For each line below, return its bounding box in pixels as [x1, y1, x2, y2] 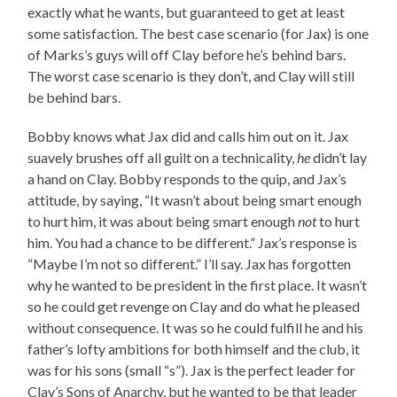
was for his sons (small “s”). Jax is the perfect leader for [27, 362, 356, 379]
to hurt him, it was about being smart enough [27, 213, 299, 230]
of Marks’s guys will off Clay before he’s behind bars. [27, 46, 346, 64]
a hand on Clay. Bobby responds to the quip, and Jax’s [27, 170, 347, 188]
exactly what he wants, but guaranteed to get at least [27, 4, 346, 21]
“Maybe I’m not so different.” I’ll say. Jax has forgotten [27, 255, 352, 273]
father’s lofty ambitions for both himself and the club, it [27, 340, 361, 358]
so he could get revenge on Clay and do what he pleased [27, 298, 361, 315]
